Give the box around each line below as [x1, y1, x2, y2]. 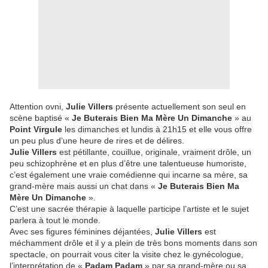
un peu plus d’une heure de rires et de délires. [10, 136, 184, 146]
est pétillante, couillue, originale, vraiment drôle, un [59, 147, 251, 157]
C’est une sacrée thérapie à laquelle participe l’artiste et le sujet [10, 204, 249, 214]
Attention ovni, [10, 102, 66, 112]
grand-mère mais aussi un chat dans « [10, 181, 158, 191]
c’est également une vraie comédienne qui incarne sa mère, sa [10, 170, 248, 180]
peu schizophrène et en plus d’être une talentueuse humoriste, [10, 159, 246, 169]
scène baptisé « [10, 113, 72, 123]
